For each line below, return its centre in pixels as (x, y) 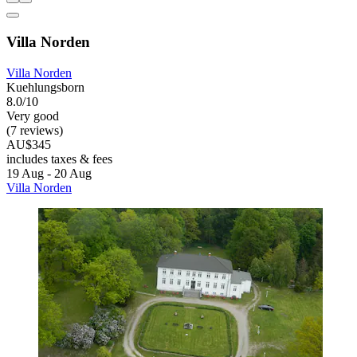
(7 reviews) (35, 130)
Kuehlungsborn (45, 87)
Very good (33, 116)
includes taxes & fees (59, 159)
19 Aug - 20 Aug (49, 173)
